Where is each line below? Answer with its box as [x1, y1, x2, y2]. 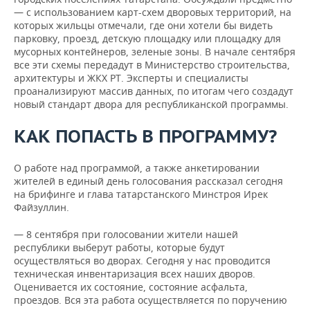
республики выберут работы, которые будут [14, 241, 225, 254]
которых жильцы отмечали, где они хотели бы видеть [14, 19, 273, 32]
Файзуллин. [14, 201, 69, 214]
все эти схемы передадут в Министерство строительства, [14, 58, 290, 71]
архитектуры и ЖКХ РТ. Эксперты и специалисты [14, 71, 248, 84]
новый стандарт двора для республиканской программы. [14, 98, 289, 111]
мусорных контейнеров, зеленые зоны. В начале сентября [14, 45, 295, 58]
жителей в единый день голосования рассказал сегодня [14, 174, 283, 188]
